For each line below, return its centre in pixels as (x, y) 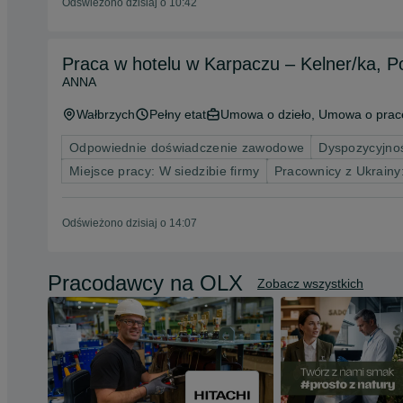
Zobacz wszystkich (310, 283)
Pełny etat (178, 114)
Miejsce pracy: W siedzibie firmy (165, 171)
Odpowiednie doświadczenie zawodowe (187, 148)
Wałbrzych (106, 114)
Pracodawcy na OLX (145, 283)
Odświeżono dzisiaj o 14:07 (130, 223)
